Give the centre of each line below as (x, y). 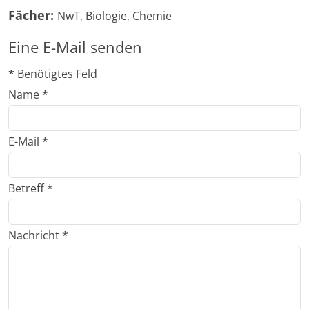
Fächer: (33, 15)
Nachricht (34, 235)
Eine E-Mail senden (75, 47)
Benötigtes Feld (56, 74)
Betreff (26, 188)
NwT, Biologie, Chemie (114, 16)
